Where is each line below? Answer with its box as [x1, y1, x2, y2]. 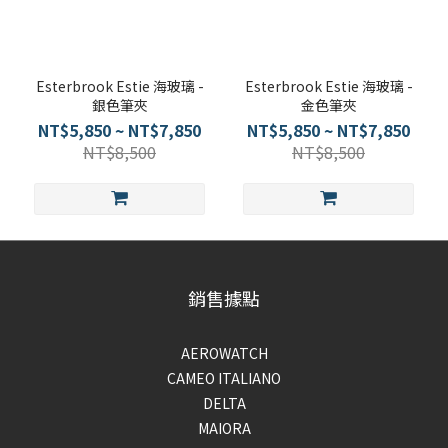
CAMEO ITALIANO [167, 368, 281, 388]
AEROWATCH [180, 343, 268, 363]
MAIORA [197, 418, 251, 438]
